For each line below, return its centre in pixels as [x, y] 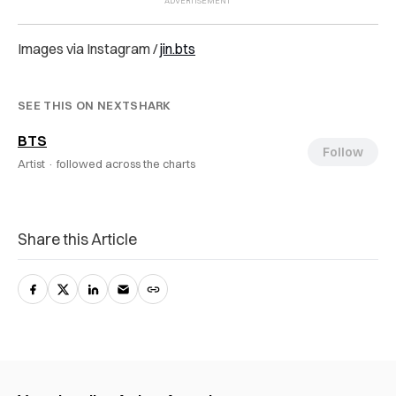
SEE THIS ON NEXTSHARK [95, 105]
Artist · [37, 163]
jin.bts [178, 48]
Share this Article [77, 239]
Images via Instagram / [89, 48]
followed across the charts [126, 163]
